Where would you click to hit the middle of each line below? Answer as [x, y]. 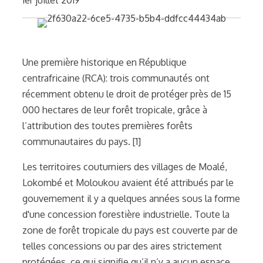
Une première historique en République [104, 62]
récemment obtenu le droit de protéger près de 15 [127, 94]
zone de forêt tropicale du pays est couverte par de [130, 230]
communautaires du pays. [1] [82, 141]
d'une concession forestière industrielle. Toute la [126, 214]
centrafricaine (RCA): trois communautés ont [116, 78]
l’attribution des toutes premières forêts [107, 125]
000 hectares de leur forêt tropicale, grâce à [115, 109]
